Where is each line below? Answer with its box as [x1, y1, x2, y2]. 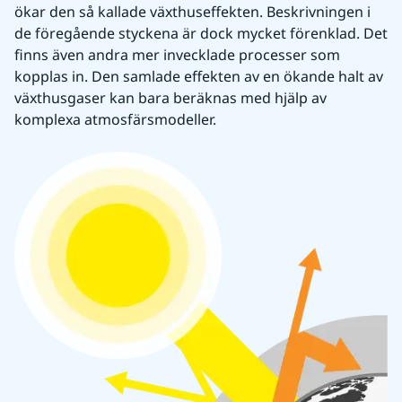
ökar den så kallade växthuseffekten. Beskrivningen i [14, 2, 371, 22]
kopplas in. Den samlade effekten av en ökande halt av [14, 66, 383, 86]
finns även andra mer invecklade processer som [14, 45, 340, 65]
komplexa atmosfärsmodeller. [14, 109, 216, 129]
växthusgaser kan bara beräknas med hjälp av [14, 88, 327, 108]
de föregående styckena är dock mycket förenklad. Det [14, 23, 388, 43]
